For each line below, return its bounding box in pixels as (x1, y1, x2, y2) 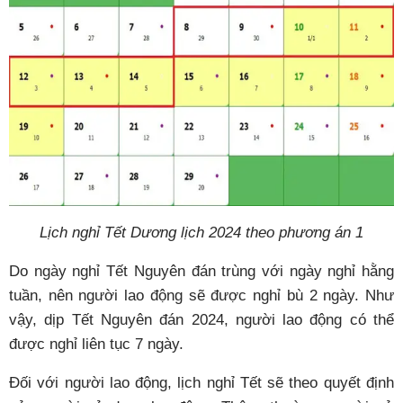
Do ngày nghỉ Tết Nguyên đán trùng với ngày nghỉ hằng (9, 263, 394, 281)
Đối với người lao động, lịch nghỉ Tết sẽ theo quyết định (9, 374, 394, 392)
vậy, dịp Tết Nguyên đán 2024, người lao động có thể (9, 311, 394, 329)
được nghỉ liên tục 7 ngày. (9, 336, 184, 354)
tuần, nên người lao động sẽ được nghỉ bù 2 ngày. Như (9, 287, 394, 305)
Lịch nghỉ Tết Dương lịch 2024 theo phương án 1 (40, 224, 363, 242)
